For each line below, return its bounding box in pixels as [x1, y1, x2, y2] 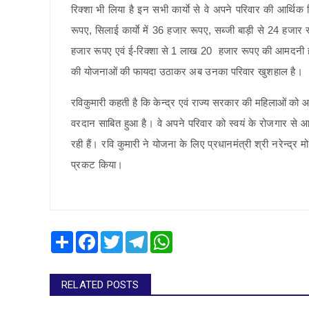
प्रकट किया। [71, 159, 123, 171]
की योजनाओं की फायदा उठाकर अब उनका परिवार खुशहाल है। [71, 66, 303, 78]
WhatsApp [172, 230, 217, 243]
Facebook [98, 230, 140, 243]
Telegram [148, 230, 188, 243]
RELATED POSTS [61, 279, 139, 292]
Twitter [123, 230, 152, 243]
